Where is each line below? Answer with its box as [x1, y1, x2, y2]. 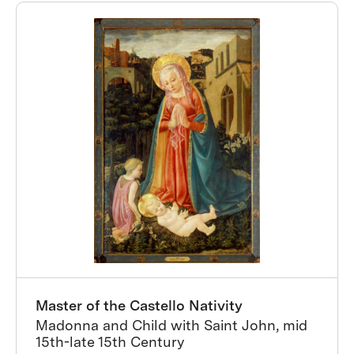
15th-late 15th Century [36, 333, 184, 350]
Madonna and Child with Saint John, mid [36, 317, 307, 333]
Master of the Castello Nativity [36, 297, 243, 314]
